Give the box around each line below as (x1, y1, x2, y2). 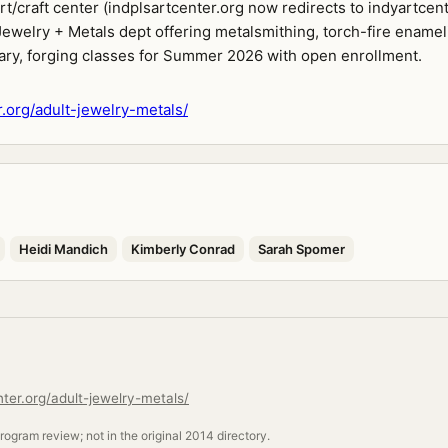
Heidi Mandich (19, 241, 108, 257)
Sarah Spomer (258, 241, 345, 257)
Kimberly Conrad (131, 241, 235, 257)
